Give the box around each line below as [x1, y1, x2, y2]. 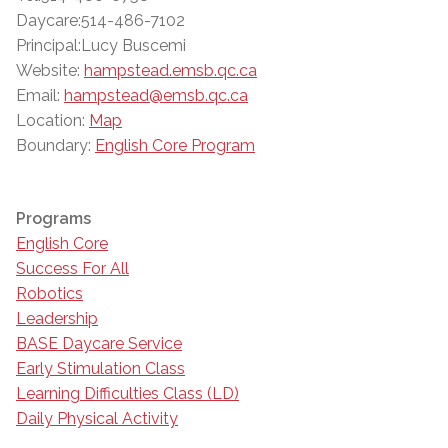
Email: [16, 86, 60, 106]
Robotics [16, 284, 83, 304]
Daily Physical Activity [16, 409, 178, 429]
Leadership [16, 309, 98, 329]
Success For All [16, 259, 129, 279]
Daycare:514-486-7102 [16, 11, 185, 31]
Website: [16, 61, 80, 81]
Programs [16, 209, 91, 229]
